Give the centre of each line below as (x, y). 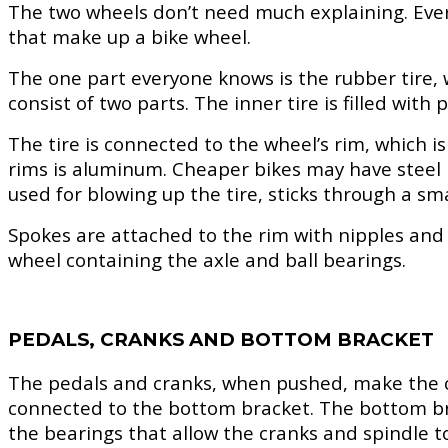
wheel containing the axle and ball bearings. (207, 259)
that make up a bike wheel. (129, 36)
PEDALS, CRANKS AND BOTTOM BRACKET (221, 340)
